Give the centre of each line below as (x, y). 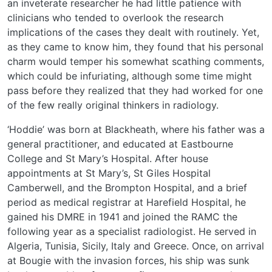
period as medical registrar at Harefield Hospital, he (127, 202)
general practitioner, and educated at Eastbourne (120, 144)
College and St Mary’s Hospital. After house (108, 159)
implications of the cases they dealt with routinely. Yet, (133, 32)
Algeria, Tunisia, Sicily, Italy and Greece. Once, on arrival (136, 246)
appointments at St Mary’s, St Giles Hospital (109, 173)
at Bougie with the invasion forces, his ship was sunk (128, 261)
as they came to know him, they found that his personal (135, 47)
